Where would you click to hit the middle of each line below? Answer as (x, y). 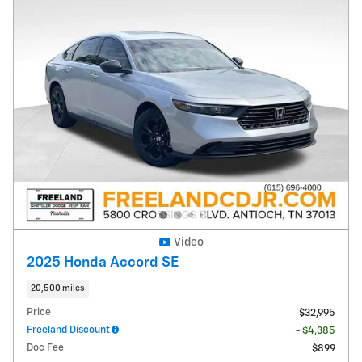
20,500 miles (58, 288)
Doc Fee (45, 348)
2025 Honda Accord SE (103, 262)
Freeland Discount (68, 330)
